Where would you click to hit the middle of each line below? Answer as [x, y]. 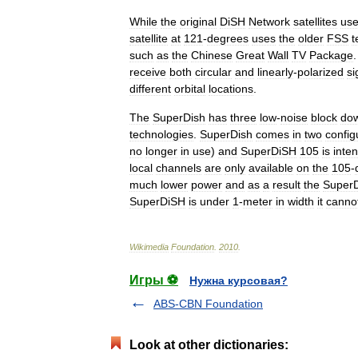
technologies [161, 134]
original [198, 21]
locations [231, 88]
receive [148, 72]
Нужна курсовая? [239, 280]
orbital [190, 88]
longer [161, 151]
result [286, 184]
